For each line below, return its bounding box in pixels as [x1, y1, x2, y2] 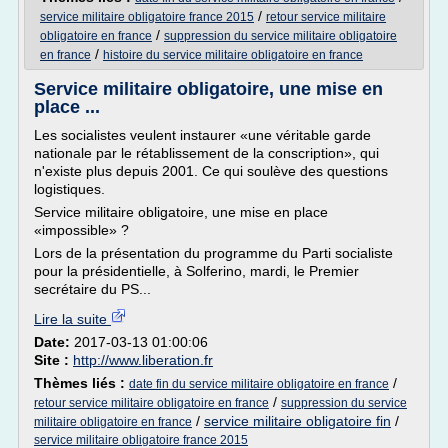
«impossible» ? [34, 222, 129, 238]
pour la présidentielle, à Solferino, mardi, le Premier [34, 263, 359, 279]
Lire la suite [34, 311, 111, 327]
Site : [34, 352, 73, 368]
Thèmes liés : [34, 375, 129, 391]
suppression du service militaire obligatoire [164, 29, 397, 43]
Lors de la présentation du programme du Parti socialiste [34, 245, 393, 261]
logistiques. [34, 181, 105, 197]
